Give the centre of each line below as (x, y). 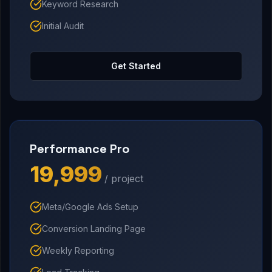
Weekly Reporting (78, 251)
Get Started (136, 66)
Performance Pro (80, 149)
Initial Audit (63, 26)
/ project (124, 179)
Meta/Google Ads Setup (90, 207)
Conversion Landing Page (94, 229)
